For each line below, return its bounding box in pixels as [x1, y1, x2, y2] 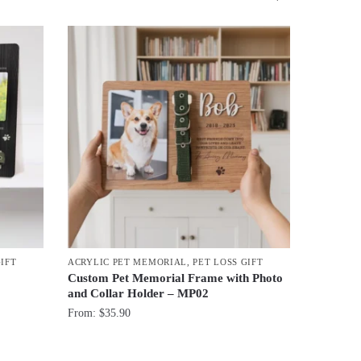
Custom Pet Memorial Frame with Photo [68, 272, 284, 285]
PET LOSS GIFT [193, 257, 263, 268]
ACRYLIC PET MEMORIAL [68, 257, 188, 268]
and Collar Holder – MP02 [68, 287, 210, 301]
